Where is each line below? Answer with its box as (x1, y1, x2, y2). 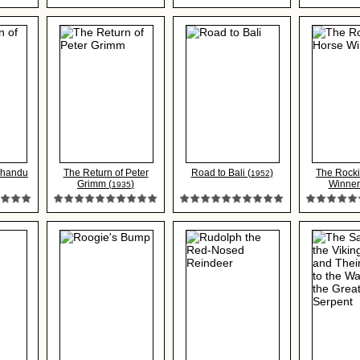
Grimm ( (77, 178, 112, 190)
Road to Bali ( (190, 167, 251, 178)
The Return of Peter (63, 167, 149, 178)
